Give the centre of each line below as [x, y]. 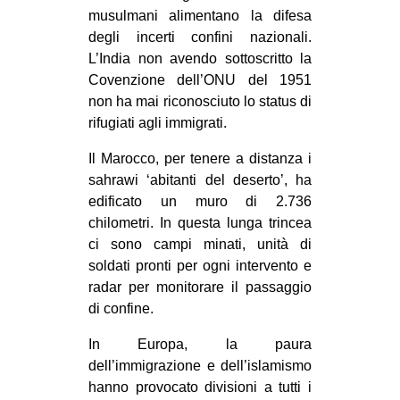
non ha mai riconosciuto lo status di [200, 102]
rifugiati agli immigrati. [158, 123]
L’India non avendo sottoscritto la [200, 59]
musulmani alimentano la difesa [200, 16]
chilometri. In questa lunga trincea [200, 223]
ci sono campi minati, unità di [200, 245]
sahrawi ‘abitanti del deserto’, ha [200, 180]
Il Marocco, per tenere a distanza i [200, 159]
